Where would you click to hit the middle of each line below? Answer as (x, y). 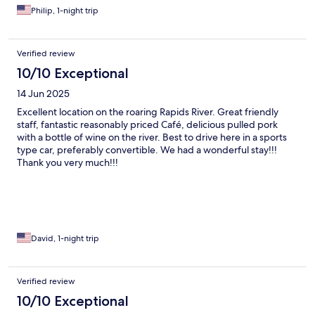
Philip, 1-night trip (65, 11)
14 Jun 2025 (43, 94)
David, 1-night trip (65, 239)
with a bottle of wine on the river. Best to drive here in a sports (152, 137)
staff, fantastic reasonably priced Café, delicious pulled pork (147, 125)
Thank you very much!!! (67, 163)
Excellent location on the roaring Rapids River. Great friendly (148, 112)
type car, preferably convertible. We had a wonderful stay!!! (147, 150)
